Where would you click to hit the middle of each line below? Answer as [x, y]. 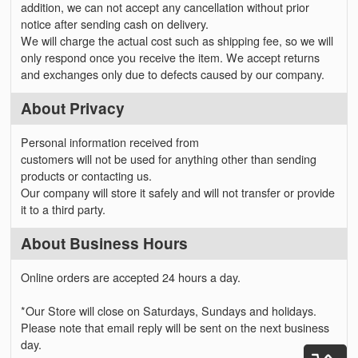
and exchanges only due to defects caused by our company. [173, 74]
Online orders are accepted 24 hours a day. [131, 277]
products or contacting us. [87, 175]
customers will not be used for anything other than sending [169, 159]
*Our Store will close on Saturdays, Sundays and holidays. [169, 310]
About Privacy [73, 108]
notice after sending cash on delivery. [115, 24]
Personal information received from [110, 142]
